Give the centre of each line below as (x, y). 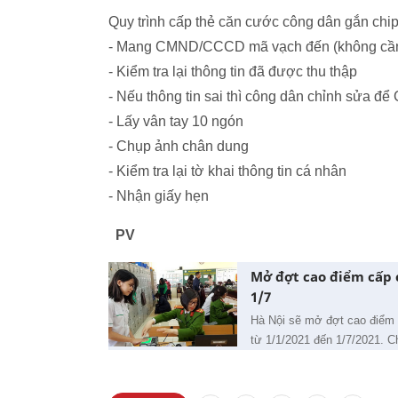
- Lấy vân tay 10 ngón (176, 121)
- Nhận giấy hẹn (159, 196)
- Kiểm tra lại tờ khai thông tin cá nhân (227, 171)
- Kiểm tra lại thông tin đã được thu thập (233, 72)
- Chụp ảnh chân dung (179, 146)
